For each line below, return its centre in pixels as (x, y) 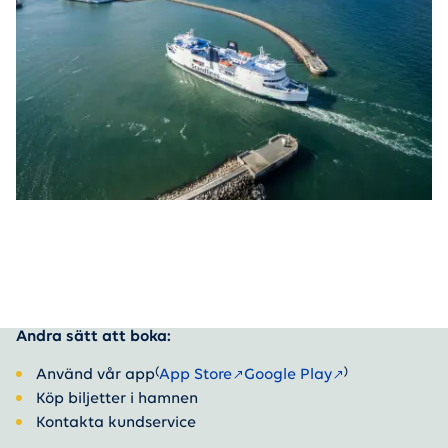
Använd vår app (95, 375)
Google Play (288, 375)
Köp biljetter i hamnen (117, 399)
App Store (195, 375)
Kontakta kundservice (116, 423)
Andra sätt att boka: (93, 337)
